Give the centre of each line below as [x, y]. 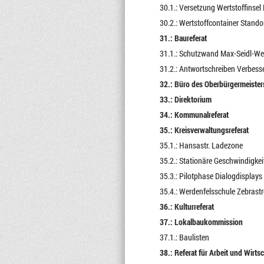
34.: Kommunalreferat [194, 115]
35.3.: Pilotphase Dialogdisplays [211, 176]
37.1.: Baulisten [184, 237]
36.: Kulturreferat [187, 207]
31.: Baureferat [183, 38]
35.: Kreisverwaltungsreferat [204, 130]
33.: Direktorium [185, 99]
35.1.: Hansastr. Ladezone [201, 145]
